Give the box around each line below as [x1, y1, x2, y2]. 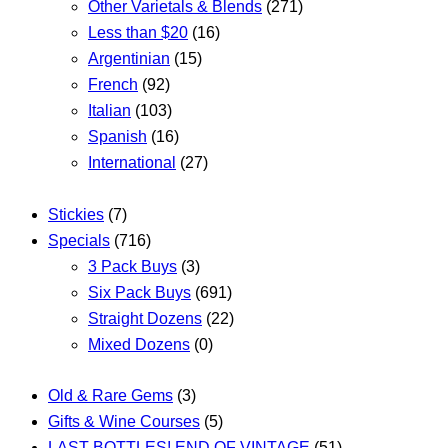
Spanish [88, 128, 147, 146]
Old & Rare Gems [48, 386, 173, 404]
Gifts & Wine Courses [48, 412, 200, 430]
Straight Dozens [88, 309, 202, 327]
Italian [88, 102, 131, 120]
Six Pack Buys [88, 283, 191, 301]
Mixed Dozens [88, 335, 190, 353]
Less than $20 [88, 24, 188, 42]
